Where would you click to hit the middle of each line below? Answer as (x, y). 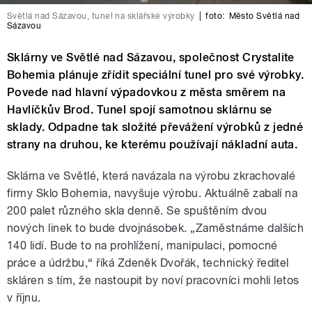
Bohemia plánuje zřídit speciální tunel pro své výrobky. (156, 75)
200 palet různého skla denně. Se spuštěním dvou (137, 211)
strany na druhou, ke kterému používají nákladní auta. (153, 145)
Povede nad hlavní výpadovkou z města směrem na (147, 93)
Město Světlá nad (264, 16)
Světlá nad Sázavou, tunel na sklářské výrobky (101, 16)
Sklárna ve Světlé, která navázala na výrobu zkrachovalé (151, 176)
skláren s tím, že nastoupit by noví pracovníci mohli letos (153, 281)
